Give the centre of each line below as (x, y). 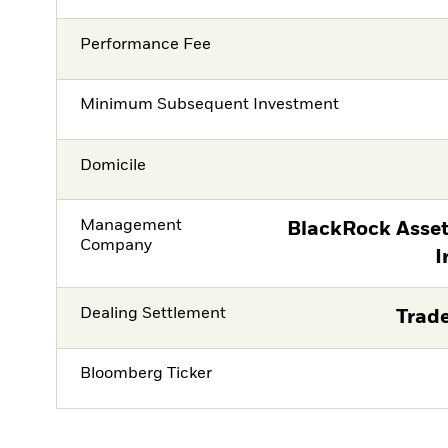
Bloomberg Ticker (146, 374)
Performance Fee (146, 44)
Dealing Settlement (153, 314)
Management (131, 225)
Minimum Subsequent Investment (210, 105)
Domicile (113, 165)
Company (116, 245)
